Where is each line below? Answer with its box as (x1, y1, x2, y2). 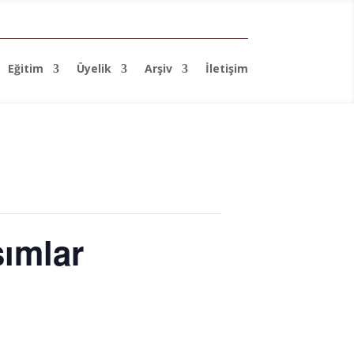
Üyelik (76, 61, 111, 76)
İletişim (205, 61, 248, 76)
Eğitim (7, 61, 43, 76)
